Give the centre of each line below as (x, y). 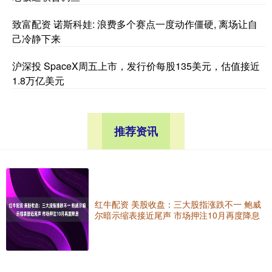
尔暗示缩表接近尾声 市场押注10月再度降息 (177, 215)
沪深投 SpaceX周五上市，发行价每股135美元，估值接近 (136, 66)
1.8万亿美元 (38, 80)
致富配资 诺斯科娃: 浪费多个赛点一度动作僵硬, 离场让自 (135, 24)
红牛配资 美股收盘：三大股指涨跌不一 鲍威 (178, 204)
